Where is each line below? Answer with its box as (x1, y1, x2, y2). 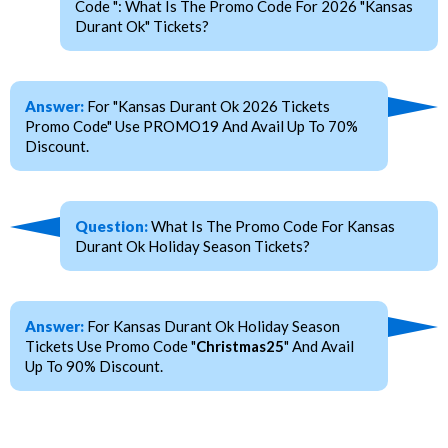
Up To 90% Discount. (25, 356, 163, 375)
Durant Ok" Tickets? (75, 16, 209, 35)
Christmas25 (196, 336, 284, 355)
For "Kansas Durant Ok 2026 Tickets (84, 96, 330, 115)
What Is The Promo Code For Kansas (148, 216, 395, 235)
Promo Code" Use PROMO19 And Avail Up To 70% (25, 116, 358, 135)
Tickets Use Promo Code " (25, 336, 196, 355)
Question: (75, 216, 148, 235)
